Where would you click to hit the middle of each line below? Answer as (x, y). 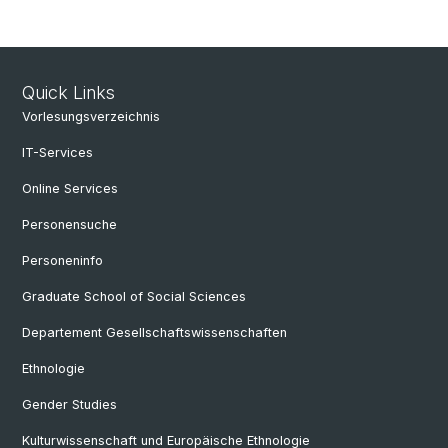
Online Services (70, 189)
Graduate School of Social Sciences (134, 297)
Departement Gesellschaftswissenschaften (154, 333)
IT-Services (57, 153)
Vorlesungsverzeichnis (91, 117)
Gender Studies (69, 405)
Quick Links (68, 93)
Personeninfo (62, 261)
